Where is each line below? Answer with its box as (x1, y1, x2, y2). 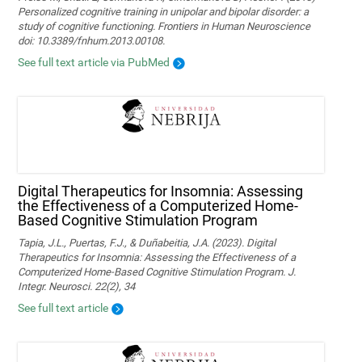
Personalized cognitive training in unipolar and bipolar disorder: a (18, 5, 309, 18)
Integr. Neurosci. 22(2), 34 (18, 280, 136, 293)
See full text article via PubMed (18, 55, 170, 69)
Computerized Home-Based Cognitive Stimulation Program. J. (18, 265, 297, 278)
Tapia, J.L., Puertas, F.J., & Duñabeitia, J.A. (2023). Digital (18, 236, 276, 249)
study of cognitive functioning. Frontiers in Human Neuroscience (18, 19, 311, 32)
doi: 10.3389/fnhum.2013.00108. (18, 34, 166, 47)
